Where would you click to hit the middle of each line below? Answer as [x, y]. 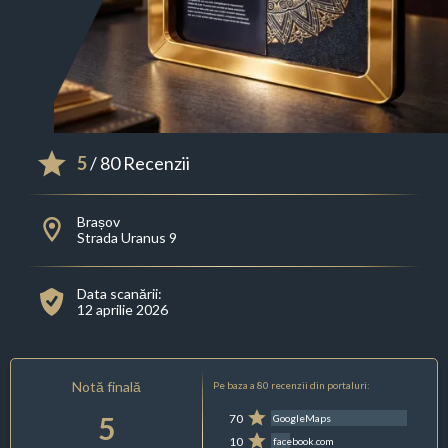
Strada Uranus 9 [126, 238]
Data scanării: [119, 294]
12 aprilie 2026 [122, 310]
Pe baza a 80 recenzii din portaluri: [291, 385]
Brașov [98, 222]
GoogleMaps [302, 418]
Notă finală [107, 387]
